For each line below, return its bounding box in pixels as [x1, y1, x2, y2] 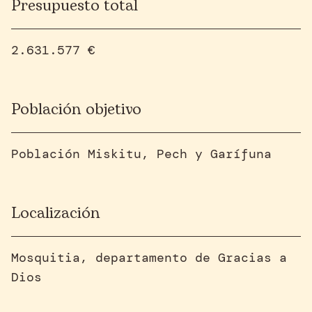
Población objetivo [11, 98, 141, 121]
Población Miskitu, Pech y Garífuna [11, 146, 272, 162]
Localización [11, 202, 100, 225]
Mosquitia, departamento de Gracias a [11, 249, 287, 266]
